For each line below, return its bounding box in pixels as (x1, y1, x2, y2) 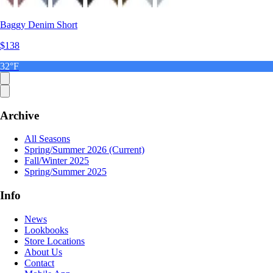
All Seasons (24, 133, 70, 144)
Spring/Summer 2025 (24, 166, 107, 177)
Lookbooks (24, 224, 68, 235)
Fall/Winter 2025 (24, 155, 89, 166)
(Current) (109, 144, 144, 155)
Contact (24, 257, 54, 268)
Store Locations (24, 235, 85, 246)
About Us (24, 246, 62, 257)
